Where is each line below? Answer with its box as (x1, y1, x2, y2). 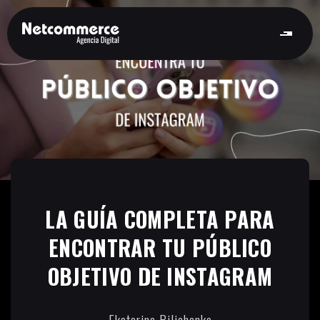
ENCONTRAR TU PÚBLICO (49, 231, 271, 264)
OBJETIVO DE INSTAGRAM (47, 260, 273, 292)
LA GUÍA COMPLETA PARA (45, 203, 275, 235)
